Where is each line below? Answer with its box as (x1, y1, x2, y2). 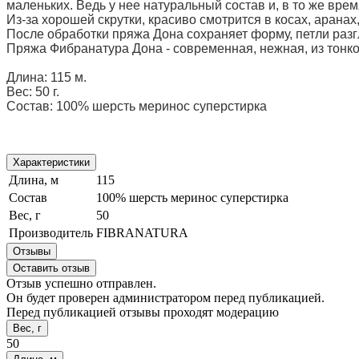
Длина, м (9, 172, 58, 187)
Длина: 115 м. (6, 70, 87, 84)
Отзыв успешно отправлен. (6, 276, 156, 290)
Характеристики (13, 155, 90, 168)
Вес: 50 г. (6, 84, 59, 99)
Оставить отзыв (13, 261, 90, 274)
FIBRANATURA (96, 225, 188, 240)
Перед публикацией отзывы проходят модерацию (6, 305, 279, 319)
